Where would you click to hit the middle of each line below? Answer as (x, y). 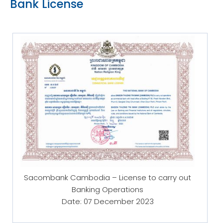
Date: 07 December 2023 (108, 201)
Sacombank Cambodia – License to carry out (108, 177)
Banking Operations (108, 189)
